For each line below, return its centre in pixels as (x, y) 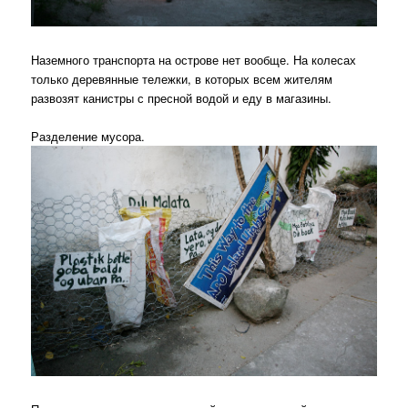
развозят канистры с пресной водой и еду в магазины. (182, 97)
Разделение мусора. (88, 136)
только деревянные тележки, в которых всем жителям (182, 78)
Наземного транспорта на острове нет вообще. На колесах (194, 59)
